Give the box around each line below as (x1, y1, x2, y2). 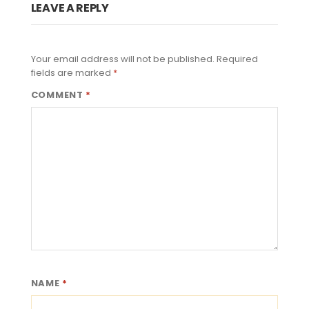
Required (216, 52, 258, 66)
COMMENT (30, 88, 86, 102)
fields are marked (30, 66, 113, 80)
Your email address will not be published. (30, 52, 215, 66)
